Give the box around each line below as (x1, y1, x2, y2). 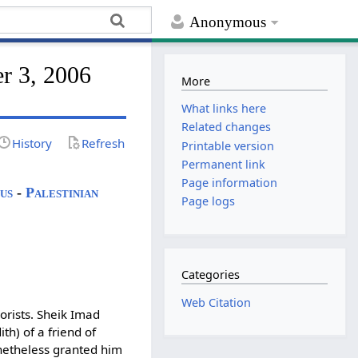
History (12, 134, 53, 151)
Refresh (82, 134, 125, 151)
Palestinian (26, 184, 99, 201)
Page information (181, 174, 278, 190)
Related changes (181, 119, 272, 135)
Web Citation (181, 294, 252, 310)
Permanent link (181, 156, 266, 172)
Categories (181, 267, 241, 283)
